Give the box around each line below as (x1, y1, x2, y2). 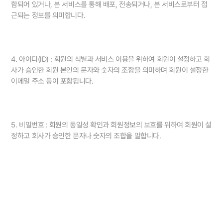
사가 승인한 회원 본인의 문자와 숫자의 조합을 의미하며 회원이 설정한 (11, 66, 209, 75)
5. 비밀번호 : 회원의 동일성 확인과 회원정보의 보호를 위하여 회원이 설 (11, 120, 212, 130)
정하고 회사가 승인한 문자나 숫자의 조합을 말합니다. (11, 131, 161, 141)
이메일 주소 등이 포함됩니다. (11, 77, 94, 86)
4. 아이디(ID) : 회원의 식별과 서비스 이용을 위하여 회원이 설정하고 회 (11, 55, 211, 64)
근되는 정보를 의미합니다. (11, 11, 86, 20)
